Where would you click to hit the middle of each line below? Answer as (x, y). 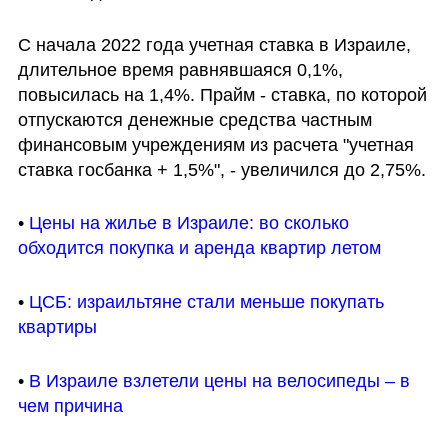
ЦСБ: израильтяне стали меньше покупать (206, 302)
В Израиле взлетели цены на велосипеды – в (219, 380)
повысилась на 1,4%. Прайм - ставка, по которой (222, 94)
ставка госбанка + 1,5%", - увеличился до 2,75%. (221, 169)
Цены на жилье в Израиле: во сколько (188, 223)
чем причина (70, 405)
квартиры (57, 327)
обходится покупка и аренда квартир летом (199, 248)
